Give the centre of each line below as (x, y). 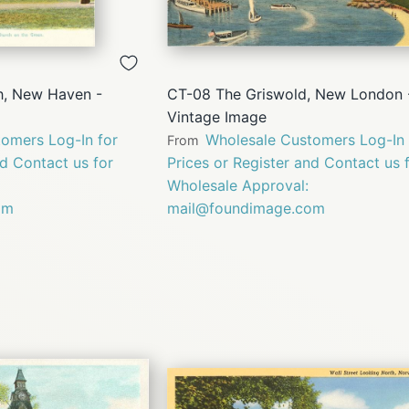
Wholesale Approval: (238, 186)
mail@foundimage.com (246, 209)
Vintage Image (217, 117)
